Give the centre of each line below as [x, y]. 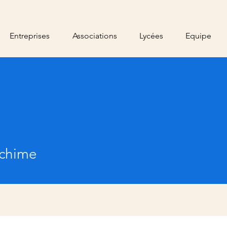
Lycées [151, 36]
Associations [95, 36]
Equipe [198, 36]
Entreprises [30, 36]
